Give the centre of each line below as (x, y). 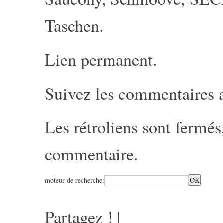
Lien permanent (99, 59)
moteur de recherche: (74, 180)
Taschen (72, 25)
